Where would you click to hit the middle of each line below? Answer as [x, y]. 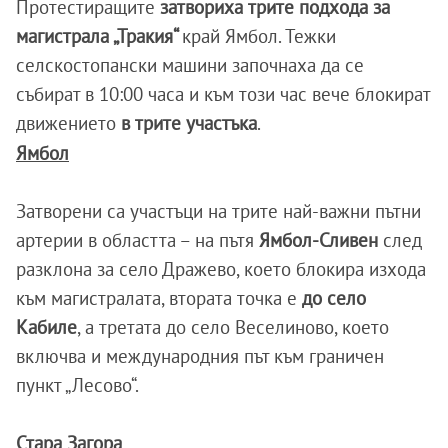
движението [68, 123]
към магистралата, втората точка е [159, 298]
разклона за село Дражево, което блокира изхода [221, 269]
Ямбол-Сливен [318, 240]
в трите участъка [189, 123]
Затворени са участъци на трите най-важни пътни [218, 211]
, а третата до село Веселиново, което [233, 327]
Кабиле [46, 327]
